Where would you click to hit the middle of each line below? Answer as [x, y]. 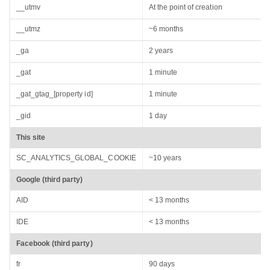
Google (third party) [50, 180]
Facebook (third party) [55, 244]
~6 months [166, 29]
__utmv [29, 8]
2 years [161, 51]
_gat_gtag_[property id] [55, 94]
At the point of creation [186, 8]
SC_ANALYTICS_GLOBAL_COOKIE [76, 158]
